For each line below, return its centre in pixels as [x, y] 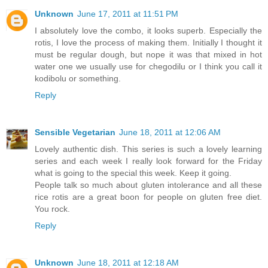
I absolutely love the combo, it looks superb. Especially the [148, 31]
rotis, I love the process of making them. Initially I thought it [148, 43]
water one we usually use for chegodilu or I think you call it [148, 67]
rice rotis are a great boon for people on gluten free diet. [148, 197]
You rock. [52, 209]
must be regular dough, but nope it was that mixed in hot [148, 55]
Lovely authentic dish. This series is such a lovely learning [148, 149]
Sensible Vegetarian [75, 133]
